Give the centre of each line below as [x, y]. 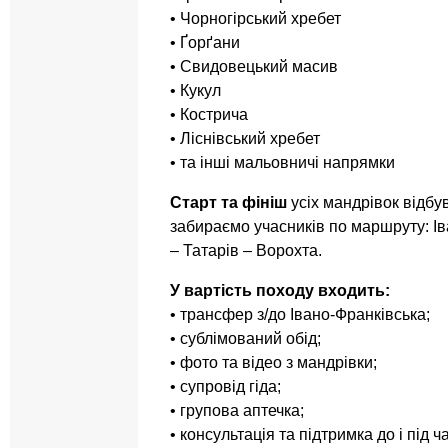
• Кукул [195, 91]
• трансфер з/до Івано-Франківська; [300, 315]
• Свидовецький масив [254, 67]
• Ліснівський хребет [245, 139]
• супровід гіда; [225, 387]
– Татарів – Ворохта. [246, 251]
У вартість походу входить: [280, 291]
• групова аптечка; [237, 411]
